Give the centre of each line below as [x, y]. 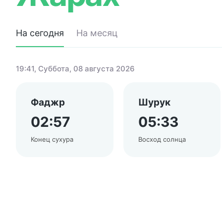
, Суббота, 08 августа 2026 [84, 69]
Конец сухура [52, 139]
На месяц [97, 33]
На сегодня [40, 33]
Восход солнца [162, 139]
